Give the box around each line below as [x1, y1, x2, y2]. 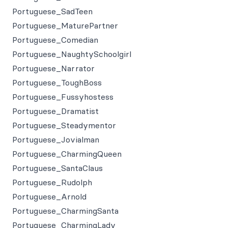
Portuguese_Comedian [12, 35, 98, 45]
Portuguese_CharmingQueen [12, 149, 122, 159]
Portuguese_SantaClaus [12, 163, 103, 173]
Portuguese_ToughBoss [12, 77, 102, 88]
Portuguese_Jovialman [12, 134, 99, 145]
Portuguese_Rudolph [12, 177, 92, 187]
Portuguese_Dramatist [12, 106, 99, 116]
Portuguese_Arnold [12, 191, 87, 202]
